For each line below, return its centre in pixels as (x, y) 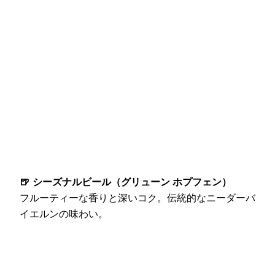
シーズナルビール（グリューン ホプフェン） (132, 107)
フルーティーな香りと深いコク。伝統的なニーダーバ (137, 123)
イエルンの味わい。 (64, 139)
